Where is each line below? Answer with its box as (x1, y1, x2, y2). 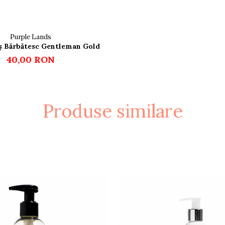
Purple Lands (10, 33, 51, 42)
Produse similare (42, 99, 183, 123)
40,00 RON (6, 54, 55, 66)
